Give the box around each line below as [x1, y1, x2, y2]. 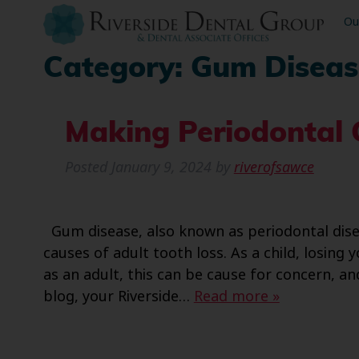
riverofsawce [233, 156, 314, 179]
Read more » [193, 286, 280, 308]
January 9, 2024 [111, 156, 212, 179]
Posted [64, 156, 111, 179]
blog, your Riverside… [42, 286, 194, 308]
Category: [42, 55, 191, 85]
